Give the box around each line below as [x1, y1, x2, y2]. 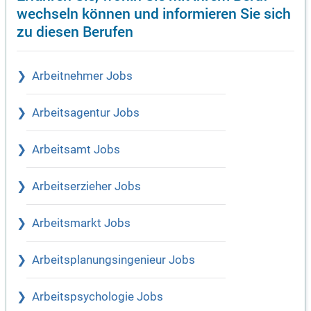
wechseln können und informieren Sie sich [17, 3, 291, 24]
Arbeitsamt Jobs [32, 143, 120, 157]
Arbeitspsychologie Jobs [32, 290, 163, 304]
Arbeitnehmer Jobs [32, 69, 133, 83]
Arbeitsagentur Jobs [32, 106, 140, 120]
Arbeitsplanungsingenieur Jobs [32, 253, 195, 267]
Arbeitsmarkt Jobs [32, 217, 131, 230]
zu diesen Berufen [17, 21, 133, 42]
